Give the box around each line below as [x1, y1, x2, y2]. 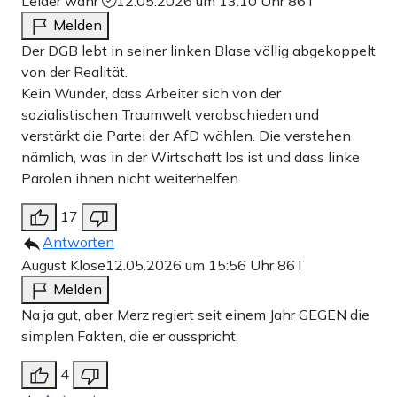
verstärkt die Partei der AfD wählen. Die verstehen [21, 126, 351, 144]
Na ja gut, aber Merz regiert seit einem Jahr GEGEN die [21, 305, 370, 323]
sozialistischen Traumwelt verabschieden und [21, 105, 319, 123]
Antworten [43, 232, 114, 251]
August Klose [21, 255, 105, 274]
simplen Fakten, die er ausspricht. [21, 326, 238, 345]
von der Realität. [21, 62, 128, 81]
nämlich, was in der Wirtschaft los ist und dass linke [21, 147, 360, 166]
